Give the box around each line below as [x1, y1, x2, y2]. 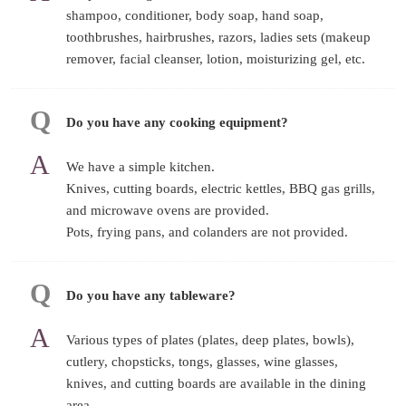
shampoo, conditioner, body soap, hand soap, [66, 7, 324, 23]
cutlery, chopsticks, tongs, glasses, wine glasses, [66, 353, 339, 369]
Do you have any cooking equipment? [66, 114, 289, 130]
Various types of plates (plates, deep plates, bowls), [66, 332, 355, 347]
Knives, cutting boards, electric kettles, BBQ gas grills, [66, 180, 376, 196]
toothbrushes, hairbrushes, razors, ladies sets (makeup [66, 29, 372, 44]
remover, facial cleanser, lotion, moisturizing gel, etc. [66, 51, 366, 66]
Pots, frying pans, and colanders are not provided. [66, 224, 349, 239]
